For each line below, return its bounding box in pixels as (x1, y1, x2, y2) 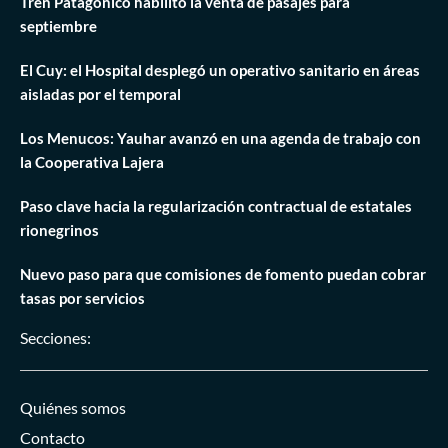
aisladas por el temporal (20, 85, 181, 104)
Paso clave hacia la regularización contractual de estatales (20, 197, 412, 216)
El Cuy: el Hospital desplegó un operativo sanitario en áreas (20, 61, 420, 80)
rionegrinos (20, 221, 99, 240)
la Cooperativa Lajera (20, 153, 164, 172)
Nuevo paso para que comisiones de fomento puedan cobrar (20, 265, 426, 284)
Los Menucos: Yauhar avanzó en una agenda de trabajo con (20, 129, 421, 148)
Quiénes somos (20, 398, 126, 418)
